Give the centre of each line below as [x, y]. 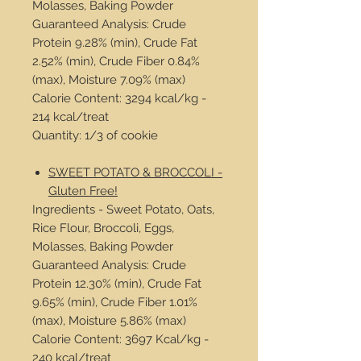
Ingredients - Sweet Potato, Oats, [123, 210]
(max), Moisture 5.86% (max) [109, 321]
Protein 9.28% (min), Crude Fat [115, 43]
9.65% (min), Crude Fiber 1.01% [115, 302]
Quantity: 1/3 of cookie [95, 135]
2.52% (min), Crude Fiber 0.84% [116, 61]
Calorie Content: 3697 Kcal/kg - [120, 339]
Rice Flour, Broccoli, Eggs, [103, 228]
